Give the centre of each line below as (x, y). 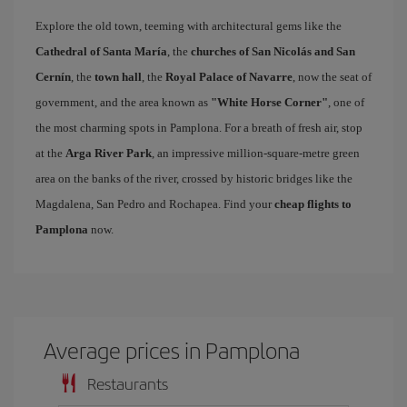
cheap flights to (313, 204)
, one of (346, 102)
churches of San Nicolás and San (273, 51)
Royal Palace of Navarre (229, 77)
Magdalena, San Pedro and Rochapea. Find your (155, 204)
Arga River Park (109, 153)
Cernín (53, 77)
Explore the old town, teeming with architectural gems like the (189, 26)
